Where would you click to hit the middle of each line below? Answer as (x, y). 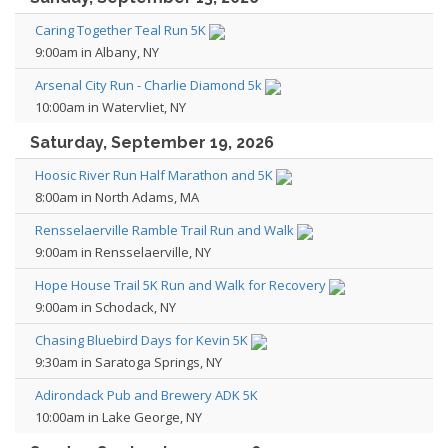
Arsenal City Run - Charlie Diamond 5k (148, 85)
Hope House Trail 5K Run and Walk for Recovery (180, 285)
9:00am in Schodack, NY (105, 307)
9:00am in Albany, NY (97, 52)
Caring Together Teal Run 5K (120, 30)
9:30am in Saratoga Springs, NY (128, 362)
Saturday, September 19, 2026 (152, 142)
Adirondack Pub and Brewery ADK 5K (146, 395)
